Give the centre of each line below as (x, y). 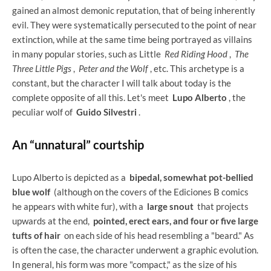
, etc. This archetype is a (196, 69)
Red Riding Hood (196, 54)
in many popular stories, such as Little (88, 54)
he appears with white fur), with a (80, 207)
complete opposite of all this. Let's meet (92, 98)
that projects (221, 207)
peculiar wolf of (44, 112)
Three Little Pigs (42, 69)
